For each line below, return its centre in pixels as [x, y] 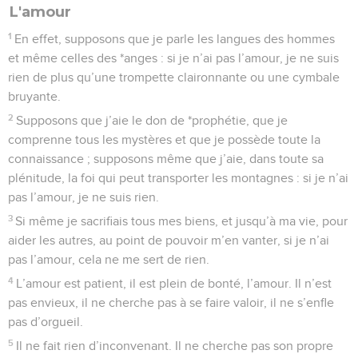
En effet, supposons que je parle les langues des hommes [175, 39]
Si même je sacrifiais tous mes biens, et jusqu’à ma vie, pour [182, 221]
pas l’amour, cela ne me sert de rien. [109, 259]
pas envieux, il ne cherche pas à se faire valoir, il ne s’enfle [171, 302]
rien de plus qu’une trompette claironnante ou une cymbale [174, 77]
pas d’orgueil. [46, 322]
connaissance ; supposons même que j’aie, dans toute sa [166, 159]
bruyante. [34, 96]
